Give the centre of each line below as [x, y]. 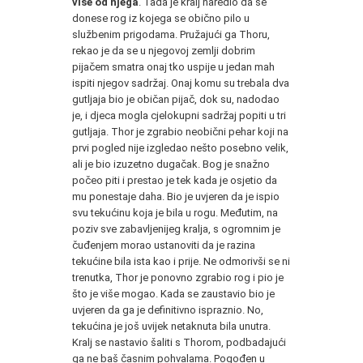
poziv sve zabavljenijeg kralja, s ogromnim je [176, 228]
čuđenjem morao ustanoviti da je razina [164, 245]
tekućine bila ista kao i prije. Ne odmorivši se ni [181, 261]
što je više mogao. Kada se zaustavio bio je [173, 293]
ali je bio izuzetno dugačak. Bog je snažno [171, 164]
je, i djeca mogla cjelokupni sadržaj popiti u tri [179, 115]
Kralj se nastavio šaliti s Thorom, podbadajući [179, 342]
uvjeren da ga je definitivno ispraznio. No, [168, 310]
